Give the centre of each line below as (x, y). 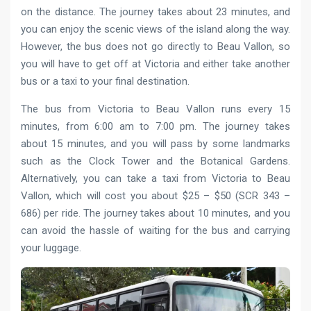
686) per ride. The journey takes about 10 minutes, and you (155, 213)
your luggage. (51, 247)
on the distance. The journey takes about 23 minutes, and (155, 11)
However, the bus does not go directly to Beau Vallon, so (155, 46)
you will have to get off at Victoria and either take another (155, 64)
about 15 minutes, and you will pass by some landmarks (155, 143)
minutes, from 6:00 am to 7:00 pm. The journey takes (155, 126)
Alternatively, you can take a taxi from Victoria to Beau (155, 178)
